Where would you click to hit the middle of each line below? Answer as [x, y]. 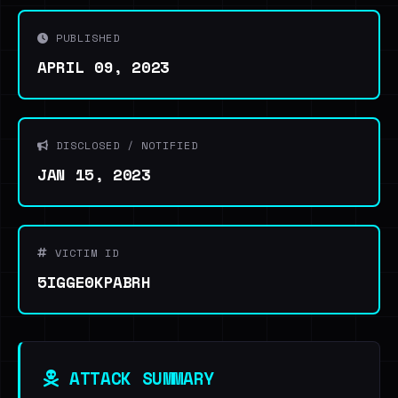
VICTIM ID [84, 253]
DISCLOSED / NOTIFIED [123, 145]
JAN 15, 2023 [94, 174]
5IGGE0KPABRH [94, 282]
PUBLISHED [84, 38]
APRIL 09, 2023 [104, 67]
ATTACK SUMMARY [136, 378]
